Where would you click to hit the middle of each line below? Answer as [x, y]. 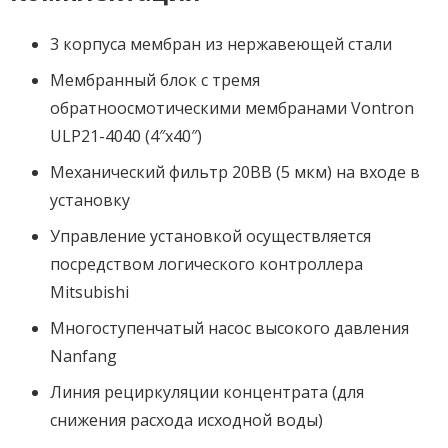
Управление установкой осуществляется [210, 235]
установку [90, 199]
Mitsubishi [89, 291]
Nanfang [83, 355]
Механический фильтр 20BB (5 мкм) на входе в [235, 171]
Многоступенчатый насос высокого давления [229, 327]
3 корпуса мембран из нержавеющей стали [221, 43]
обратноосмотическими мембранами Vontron [232, 107]
